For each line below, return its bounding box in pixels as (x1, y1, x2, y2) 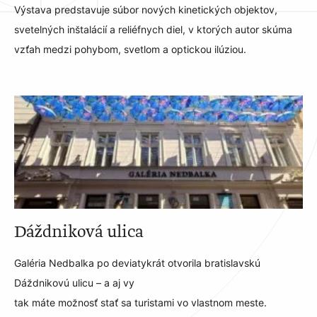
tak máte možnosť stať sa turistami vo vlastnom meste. (14, 296, 267, 311)
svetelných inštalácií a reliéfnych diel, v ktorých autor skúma (14, 23, 292, 38)
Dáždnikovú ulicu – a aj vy (14, 276, 134, 291)
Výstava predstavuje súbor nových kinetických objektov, (14, 3, 277, 18)
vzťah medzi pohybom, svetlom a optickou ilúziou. (14, 42, 246, 57)
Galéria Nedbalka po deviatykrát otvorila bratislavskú (14, 256, 260, 271)
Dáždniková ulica (14, 221, 144, 243)
